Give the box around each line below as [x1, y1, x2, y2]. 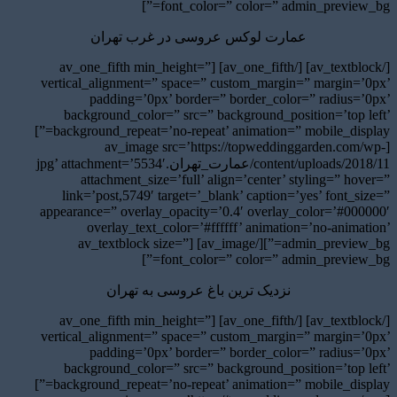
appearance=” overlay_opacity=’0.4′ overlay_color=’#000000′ [40, 203, 390, 219]
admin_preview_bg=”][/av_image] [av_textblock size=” [78, 235, 189, 251]
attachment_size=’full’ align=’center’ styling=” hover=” [81, 171, 390, 187]
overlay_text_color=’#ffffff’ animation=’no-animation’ [87, 219, 390, 235]
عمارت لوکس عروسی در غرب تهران [90, 28, 307, 44]
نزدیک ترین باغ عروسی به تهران [106, 282, 291, 298]
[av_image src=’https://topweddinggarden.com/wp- [105, 138, 385, 154]
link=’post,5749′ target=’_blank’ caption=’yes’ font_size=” [62, 187, 390, 203]
